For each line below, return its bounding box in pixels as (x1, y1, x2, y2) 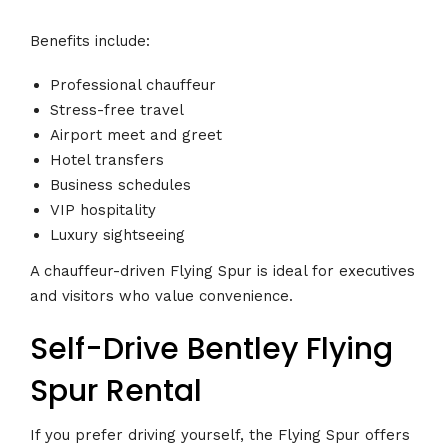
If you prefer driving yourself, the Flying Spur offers (30, 425, 410, 444)
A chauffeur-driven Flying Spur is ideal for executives (30, 261, 415, 280)
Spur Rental (30, 370, 202, 413)
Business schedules (50, 176, 191, 195)
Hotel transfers (50, 151, 164, 170)
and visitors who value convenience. (30, 286, 293, 305)
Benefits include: (30, 31, 150, 50)
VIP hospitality (50, 201, 156, 220)
